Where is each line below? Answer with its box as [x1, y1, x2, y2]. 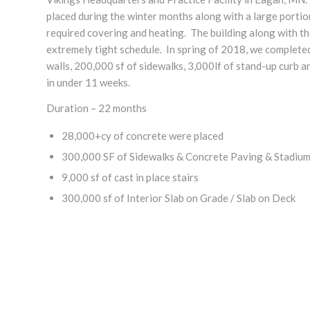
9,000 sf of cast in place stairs [62, 170, 199, 183]
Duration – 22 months [46, 102, 147, 114]
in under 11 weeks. [46, 76, 130, 89]
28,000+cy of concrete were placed [62, 129, 224, 142]
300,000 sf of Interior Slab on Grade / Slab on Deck [62, 191, 295, 204]
